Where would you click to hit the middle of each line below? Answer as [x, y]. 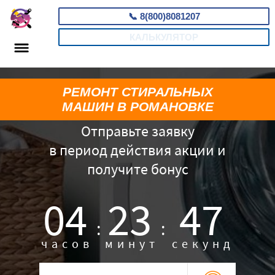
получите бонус [137, 169]
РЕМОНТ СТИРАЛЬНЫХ [137, 92]
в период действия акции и [137, 150]
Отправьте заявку [137, 131]
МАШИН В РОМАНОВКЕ [137, 107]
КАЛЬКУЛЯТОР [164, 37]
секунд [203, 243]
